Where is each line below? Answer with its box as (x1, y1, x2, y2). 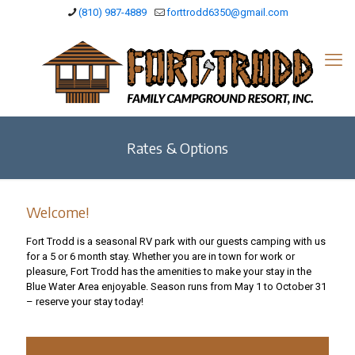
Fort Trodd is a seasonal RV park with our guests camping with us (26, 235, 326, 248)
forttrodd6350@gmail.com (166, 6, 288, 18)
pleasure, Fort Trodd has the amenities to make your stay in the (26, 265, 311, 278)
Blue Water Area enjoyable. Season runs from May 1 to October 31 (26, 281, 326, 293)
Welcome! (26, 203, 89, 222)
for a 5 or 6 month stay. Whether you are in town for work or (26, 250, 295, 263)
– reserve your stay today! (26, 296, 143, 308)
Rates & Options (127, 139, 228, 158)
